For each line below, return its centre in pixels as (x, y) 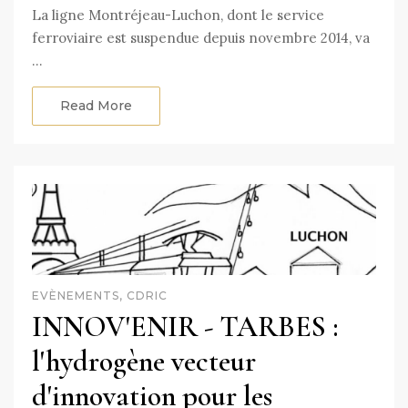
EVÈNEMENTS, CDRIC (100, 295)
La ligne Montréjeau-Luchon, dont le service (178, 15)
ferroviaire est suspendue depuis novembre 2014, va (201, 37)
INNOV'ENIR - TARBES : (185, 326)
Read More (96, 105)
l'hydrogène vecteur (144, 361)
